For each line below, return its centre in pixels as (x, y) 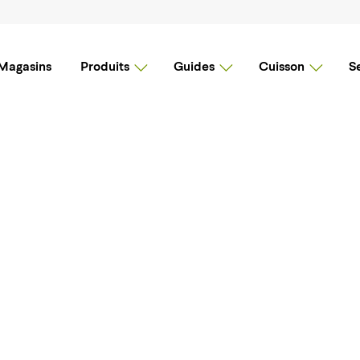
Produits (105, 67)
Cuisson (282, 67)
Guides (194, 67)
